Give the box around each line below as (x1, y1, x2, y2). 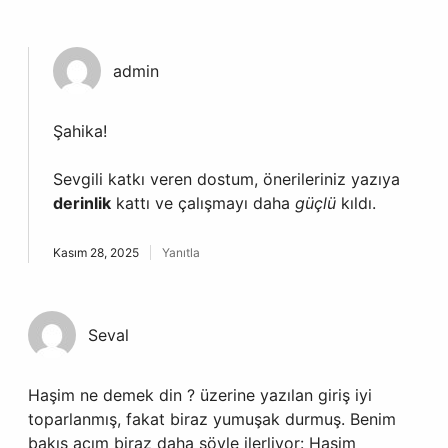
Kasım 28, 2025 (53, 245, 139, 260)
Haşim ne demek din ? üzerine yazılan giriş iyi (28, 385, 372, 405)
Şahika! (53, 121, 107, 141)
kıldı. (336, 193, 376, 213)
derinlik (53, 193, 111, 213)
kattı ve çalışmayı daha (111, 193, 295, 213)
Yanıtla (162, 245, 200, 260)
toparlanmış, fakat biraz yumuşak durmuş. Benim (28, 409, 396, 429)
